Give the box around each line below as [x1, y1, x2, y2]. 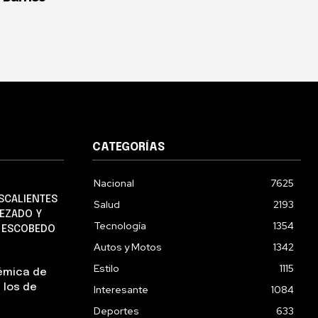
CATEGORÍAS [92, 141, 165, 154]
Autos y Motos [94, 241, 162, 254]
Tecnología [94, 219, 146, 233]
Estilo [94, 262, 119, 275]
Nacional [94, 177, 134, 190]
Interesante [94, 283, 148, 297]
